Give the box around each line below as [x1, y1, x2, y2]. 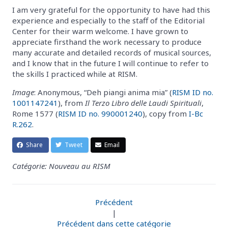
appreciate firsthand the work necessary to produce [12, 36, 202, 47]
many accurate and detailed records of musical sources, [12, 47, 211, 58]
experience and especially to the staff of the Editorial [12, 15, 205, 25]
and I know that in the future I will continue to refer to [12, 58, 209, 68]
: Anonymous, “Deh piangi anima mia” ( [34, 87, 172, 97]
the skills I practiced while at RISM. [12, 68, 137, 79]
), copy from [142, 108, 189, 119]
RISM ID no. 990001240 [58, 108, 142, 119]
